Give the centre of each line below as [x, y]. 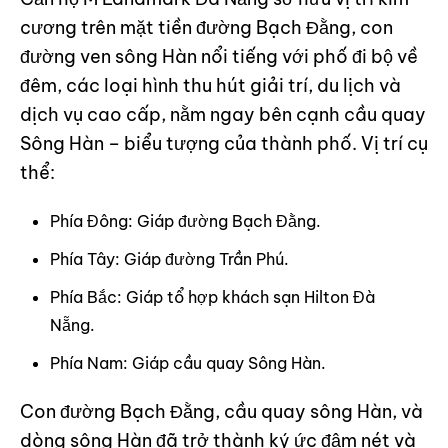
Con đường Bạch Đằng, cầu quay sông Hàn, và [221, 411]
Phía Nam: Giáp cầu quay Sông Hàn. [188, 362]
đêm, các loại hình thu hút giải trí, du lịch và [210, 85]
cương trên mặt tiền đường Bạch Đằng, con [206, 27]
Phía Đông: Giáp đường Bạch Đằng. [187, 220]
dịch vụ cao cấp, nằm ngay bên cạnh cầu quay [223, 114]
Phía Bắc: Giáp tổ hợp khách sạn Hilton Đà [212, 296]
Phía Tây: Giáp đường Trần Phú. [169, 258]
